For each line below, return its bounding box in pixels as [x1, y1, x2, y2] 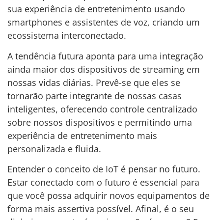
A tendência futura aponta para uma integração [7, 50, 203, 62]
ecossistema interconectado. [7, 29, 129, 42]
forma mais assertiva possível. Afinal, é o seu [7, 202, 194, 215]
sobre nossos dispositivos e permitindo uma [7, 116, 192, 128]
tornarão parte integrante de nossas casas [7, 89, 182, 102]
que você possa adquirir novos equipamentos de [7, 189, 210, 201]
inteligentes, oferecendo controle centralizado [7, 103, 197, 115]
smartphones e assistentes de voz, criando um [7, 16, 200, 28]
